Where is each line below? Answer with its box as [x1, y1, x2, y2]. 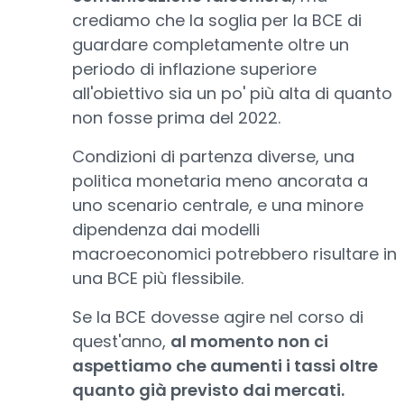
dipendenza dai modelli [72, 218, 260, 241]
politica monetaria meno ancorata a [72, 170, 368, 192]
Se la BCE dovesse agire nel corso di [72, 306, 363, 328]
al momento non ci [170, 330, 328, 353]
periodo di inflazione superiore [72, 58, 317, 80]
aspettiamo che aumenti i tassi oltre [72, 354, 378, 377]
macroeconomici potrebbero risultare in [72, 243, 397, 265]
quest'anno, [72, 330, 170, 353]
